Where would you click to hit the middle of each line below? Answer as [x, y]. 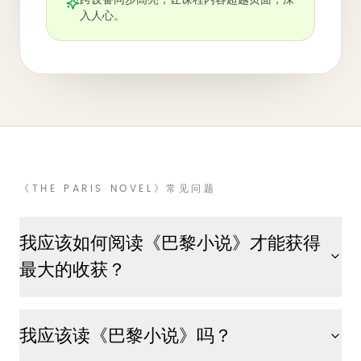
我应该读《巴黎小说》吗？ [126, 336]
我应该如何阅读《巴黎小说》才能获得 [170, 243]
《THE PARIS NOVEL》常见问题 [118, 189]
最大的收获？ [73, 270]
